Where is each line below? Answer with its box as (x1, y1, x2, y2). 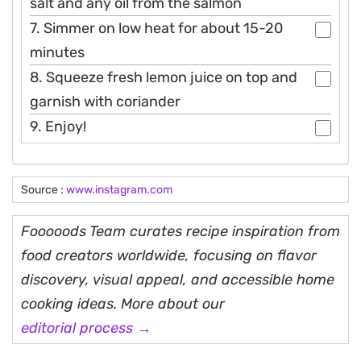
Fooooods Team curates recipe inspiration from (21, 222, 340, 241)
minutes (30, 44, 85, 62)
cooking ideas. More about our (21, 295, 225, 313)
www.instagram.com (66, 183, 172, 197)
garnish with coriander (30, 93, 180, 111)
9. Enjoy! (30, 118, 86, 136)
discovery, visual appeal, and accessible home (21, 271, 334, 289)
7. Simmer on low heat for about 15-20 (30, 19, 283, 38)
